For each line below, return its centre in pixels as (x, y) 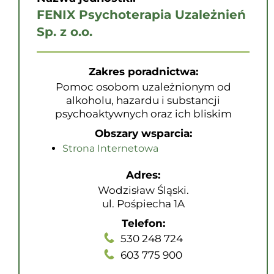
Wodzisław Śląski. (143, 190)
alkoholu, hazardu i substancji (143, 100)
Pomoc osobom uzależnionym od (143, 87)
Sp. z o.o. (65, 32)
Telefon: (143, 223)
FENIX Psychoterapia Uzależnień (141, 15)
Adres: (143, 175)
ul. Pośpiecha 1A (143, 204)
